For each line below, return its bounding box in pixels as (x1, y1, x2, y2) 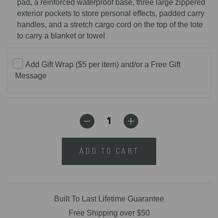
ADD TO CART (79, 145, 139, 156)
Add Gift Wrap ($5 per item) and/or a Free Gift (25, 60, 181, 69)
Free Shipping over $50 (68, 208, 150, 217)
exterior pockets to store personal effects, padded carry (17, 9, 204, 18)
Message (15, 71, 47, 80)
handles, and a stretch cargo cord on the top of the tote (17, 20, 203, 29)
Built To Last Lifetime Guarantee (54, 194, 164, 203)
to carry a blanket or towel (17, 32, 105, 40)
